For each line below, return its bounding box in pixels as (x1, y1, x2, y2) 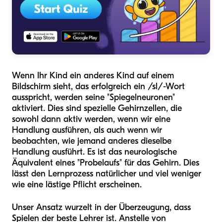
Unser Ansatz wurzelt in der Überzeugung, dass (12, 202, 191, 213)
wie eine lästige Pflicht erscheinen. (12, 179, 142, 190)
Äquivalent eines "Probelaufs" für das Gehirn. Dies (12, 157, 199, 168)
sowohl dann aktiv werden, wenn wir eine (12, 113, 170, 124)
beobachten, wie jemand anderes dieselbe (12, 135, 171, 146)
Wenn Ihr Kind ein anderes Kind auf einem (12, 70, 174, 81)
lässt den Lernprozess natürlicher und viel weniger (12, 168, 201, 179)
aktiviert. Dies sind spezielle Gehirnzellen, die (12, 103, 182, 113)
